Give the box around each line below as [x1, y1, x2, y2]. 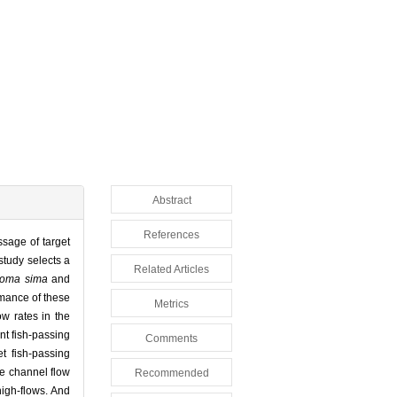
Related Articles [134, 263, 209, 276]
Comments [145, 332, 198, 346]
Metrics [154, 298, 189, 311]
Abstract [152, 194, 191, 207]
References [144, 229, 199, 242]
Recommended [134, 367, 209, 380]
